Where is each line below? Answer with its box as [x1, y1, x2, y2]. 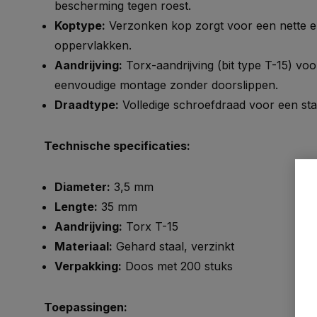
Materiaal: [54, 239, 113, 253]
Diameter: [54, 180, 110, 194]
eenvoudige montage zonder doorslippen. [54, 78, 278, 92]
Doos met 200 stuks [122, 259, 233, 273]
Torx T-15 [122, 219, 178, 234]
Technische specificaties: [44, 139, 190, 153]
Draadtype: [54, 98, 119, 112]
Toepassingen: [44, 300, 127, 314]
